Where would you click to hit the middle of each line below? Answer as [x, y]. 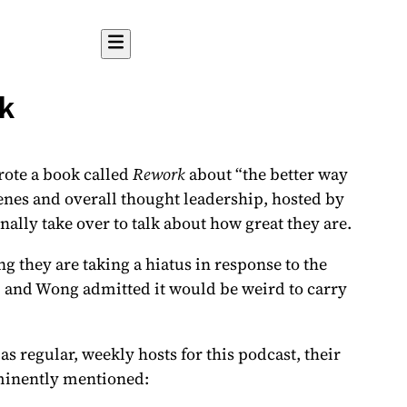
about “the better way [267, 174]
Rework [159, 174]
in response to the [259, 264]
